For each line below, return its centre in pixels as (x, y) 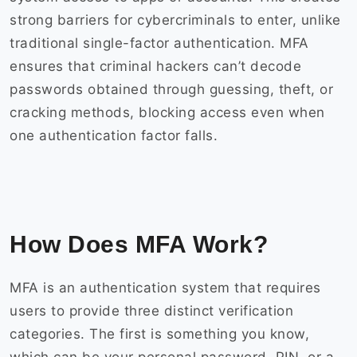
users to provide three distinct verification (151, 311)
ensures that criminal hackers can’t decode (155, 67)
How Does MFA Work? (142, 245)
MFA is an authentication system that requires (165, 288)
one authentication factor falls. (116, 136)
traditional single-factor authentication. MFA (159, 43)
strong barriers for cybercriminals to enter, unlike (175, 20)
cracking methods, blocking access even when (167, 113)
